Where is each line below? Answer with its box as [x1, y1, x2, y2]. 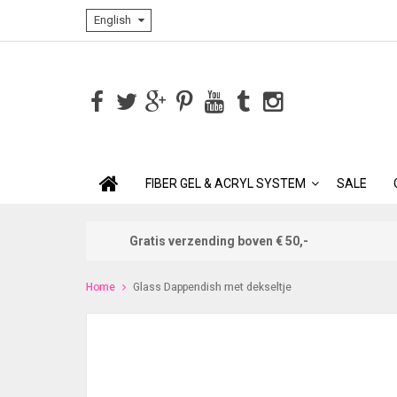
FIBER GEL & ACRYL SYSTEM [145, 176, 306, 191]
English [94, 13, 131, 27]
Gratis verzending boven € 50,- [129, 233, 309, 248]
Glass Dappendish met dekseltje [133, 280, 292, 293]
